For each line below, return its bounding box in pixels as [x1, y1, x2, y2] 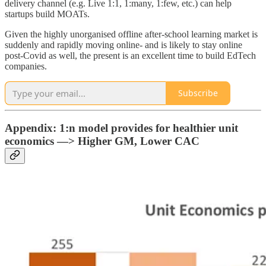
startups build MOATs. [5, 8, 92, 19]
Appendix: [5, 122, 56, 135]
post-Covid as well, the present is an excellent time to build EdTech [5, 50, 256, 61]
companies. [5, 61, 47, 71]
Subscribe [178, 87, 218, 99]
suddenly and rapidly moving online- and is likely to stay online [5, 39, 242, 50]
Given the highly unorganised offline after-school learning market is [5, 28, 258, 39]
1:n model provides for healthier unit [56, 122, 238, 135]
